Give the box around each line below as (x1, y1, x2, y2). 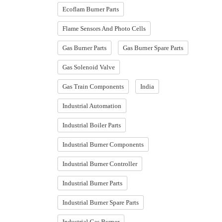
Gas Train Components (62, 83, 124, 90)
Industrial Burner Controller (62, 160, 137, 167)
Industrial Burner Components (62, 141, 144, 148)
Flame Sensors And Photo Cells (62, 25, 146, 32)
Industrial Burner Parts (62, 179, 122, 187)
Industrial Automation (62, 102, 121, 110)
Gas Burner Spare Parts (123, 44, 183, 52)
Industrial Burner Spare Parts (62, 199, 139, 206)
